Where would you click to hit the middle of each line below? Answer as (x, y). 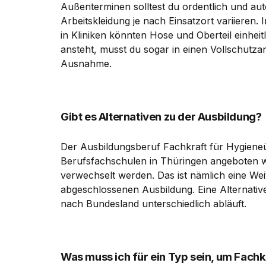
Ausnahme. (86, 63)
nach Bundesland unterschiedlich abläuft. (153, 203)
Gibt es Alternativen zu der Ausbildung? (161, 116)
